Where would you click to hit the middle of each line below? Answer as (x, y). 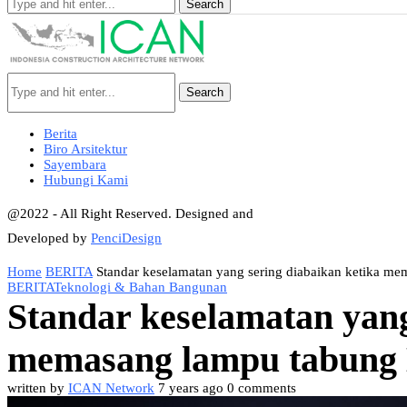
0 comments (262, 388)
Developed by (49, 238)
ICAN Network (111, 388)
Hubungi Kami (86, 180)
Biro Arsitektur (85, 149)
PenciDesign (126, 238)
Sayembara (75, 164)
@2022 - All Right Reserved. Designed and (130, 213)
